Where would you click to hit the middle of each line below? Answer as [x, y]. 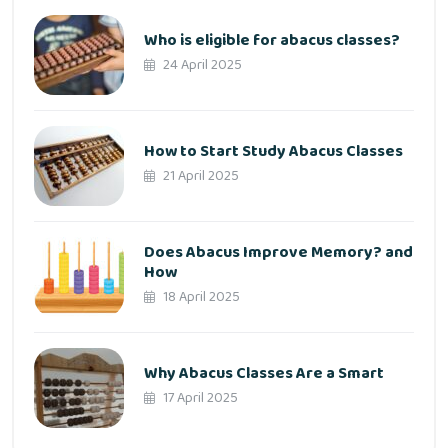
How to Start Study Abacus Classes [273, 152]
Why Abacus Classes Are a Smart [264, 374]
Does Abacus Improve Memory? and [278, 253]
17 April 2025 [199, 398]
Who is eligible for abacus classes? [272, 41]
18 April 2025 [200, 297]
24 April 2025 [201, 65]
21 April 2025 [199, 176]
